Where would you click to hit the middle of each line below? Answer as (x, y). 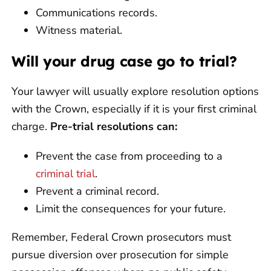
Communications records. (96, 13)
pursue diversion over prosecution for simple (120, 255)
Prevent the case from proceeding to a (129, 156)
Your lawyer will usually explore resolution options (135, 92)
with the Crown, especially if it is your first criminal (134, 109)
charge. (31, 127)
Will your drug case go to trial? (124, 61)
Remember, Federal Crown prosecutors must (121, 237)
